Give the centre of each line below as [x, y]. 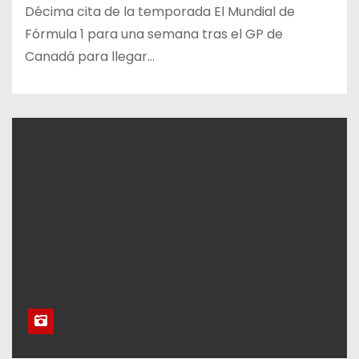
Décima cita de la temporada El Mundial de [160, 11]
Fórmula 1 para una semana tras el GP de [154, 34]
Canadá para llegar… [90, 56]
